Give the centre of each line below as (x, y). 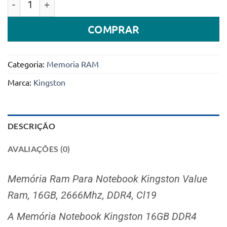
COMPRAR (113, 29)
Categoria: (27, 64)
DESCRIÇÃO (31, 126)
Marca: (21, 82)
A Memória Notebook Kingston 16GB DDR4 (102, 216)
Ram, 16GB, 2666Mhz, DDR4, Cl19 (82, 195)
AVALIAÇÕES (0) (39, 149)
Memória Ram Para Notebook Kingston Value (107, 179)
